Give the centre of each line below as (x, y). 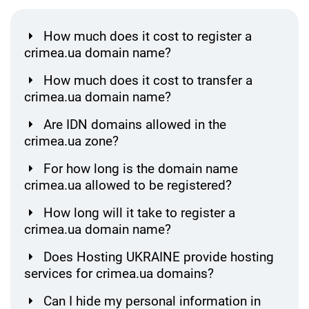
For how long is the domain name (141, 168)
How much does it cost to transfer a (148, 80)
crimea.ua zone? (71, 141)
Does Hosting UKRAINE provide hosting (159, 257)
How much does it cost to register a (148, 36)
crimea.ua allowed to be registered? (128, 185)
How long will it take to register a (139, 212)
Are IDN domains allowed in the (135, 124)
